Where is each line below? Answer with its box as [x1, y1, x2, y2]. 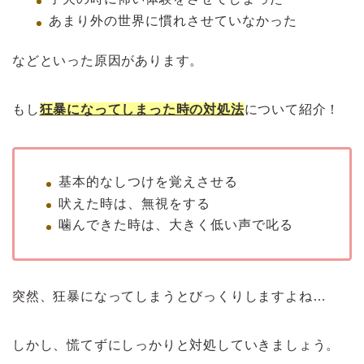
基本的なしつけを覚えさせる [58, 174, 238, 188]
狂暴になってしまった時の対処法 [39, 102, 245, 116]
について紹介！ [244, 102, 340, 116]
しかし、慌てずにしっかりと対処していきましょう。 [12, 338, 340, 353]
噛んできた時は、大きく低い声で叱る [58, 218, 293, 232]
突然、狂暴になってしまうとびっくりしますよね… [12, 289, 327, 304]
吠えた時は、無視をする [58, 196, 210, 210]
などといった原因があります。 [12, 53, 204, 67]
